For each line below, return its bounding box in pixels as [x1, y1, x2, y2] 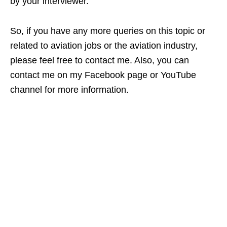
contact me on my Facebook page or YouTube [10, 69, 196, 80]
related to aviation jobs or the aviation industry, [10, 40, 198, 51]
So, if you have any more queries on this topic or [10, 25, 205, 36]
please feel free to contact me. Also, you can [10, 55, 189, 65]
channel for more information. [10, 84, 129, 95]
